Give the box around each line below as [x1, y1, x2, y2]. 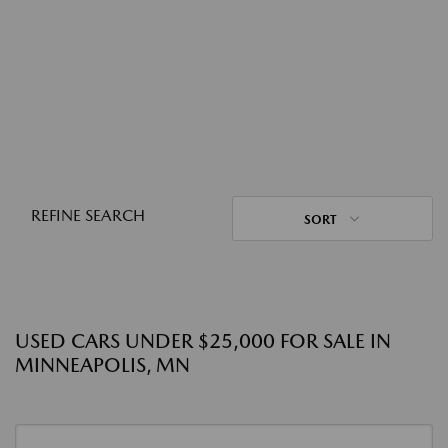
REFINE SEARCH [31, 206, 145, 225]
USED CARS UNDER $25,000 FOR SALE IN [15, 329, 391, 353]
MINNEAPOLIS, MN [15, 353, 190, 377]
